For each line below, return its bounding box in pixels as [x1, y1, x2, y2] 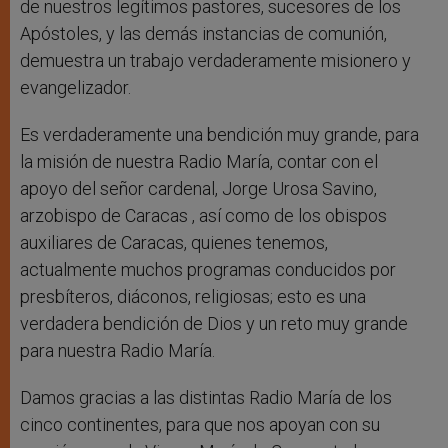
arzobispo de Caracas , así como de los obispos [20, 205, 387, 227]
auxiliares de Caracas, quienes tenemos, [20, 232, 328, 254]
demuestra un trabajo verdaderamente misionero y [20, 50, 411, 72]
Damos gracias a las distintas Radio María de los [20, 387, 392, 409]
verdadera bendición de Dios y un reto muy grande [20, 313, 408, 335]
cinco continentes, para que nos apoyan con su [20, 414, 380, 436]
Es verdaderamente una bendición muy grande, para [20, 124, 419, 146]
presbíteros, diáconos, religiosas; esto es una [20, 286, 366, 308]
